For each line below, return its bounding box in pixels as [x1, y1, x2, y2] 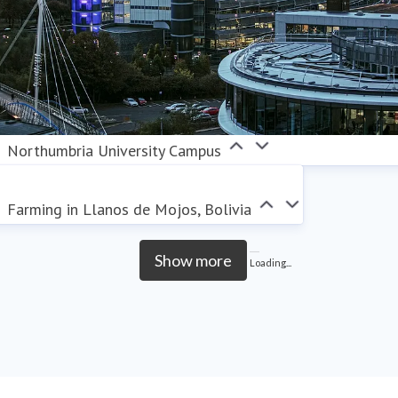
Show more [154, 250, 232, 270]
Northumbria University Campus [7, 139, 222, 161]
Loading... [249, 256, 291, 268]
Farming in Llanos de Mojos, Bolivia [7, 198, 252, 219]
